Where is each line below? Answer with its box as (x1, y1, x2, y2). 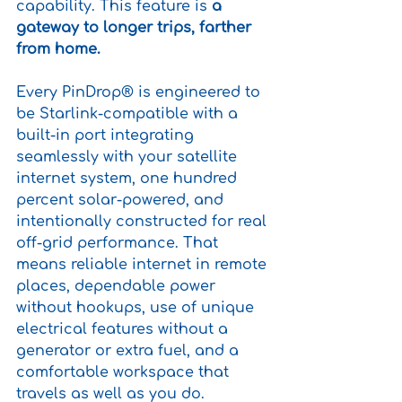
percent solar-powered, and (16, 191, 228, 208)
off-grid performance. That (16, 234, 223, 251)
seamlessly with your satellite (16, 148, 241, 165)
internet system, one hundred (16, 170, 241, 187)
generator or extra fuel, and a (16, 342, 243, 359)
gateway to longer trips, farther (16, 19, 256, 36)
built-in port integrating (16, 127, 198, 144)
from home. (16, 40, 100, 57)
